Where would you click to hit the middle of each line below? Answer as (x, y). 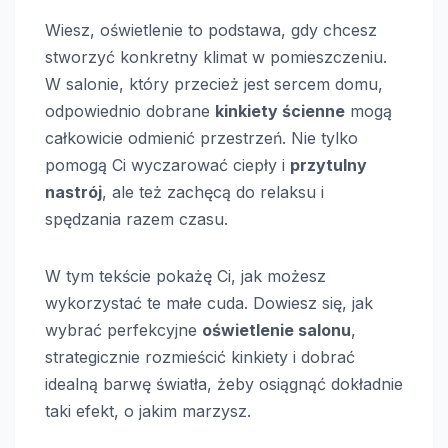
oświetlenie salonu (276, 329)
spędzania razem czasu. (136, 218)
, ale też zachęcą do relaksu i (213, 191)
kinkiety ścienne (280, 110)
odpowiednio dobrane (130, 110)
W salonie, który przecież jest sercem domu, (214, 83)
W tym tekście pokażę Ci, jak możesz (185, 275)
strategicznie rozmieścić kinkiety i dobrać (200, 356)
